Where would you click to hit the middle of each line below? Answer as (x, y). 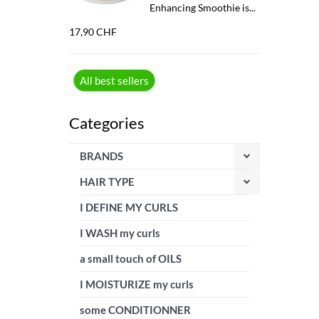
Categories (107, 123)
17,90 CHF (93, 32)
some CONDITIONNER (135, 310)
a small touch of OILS (131, 258)
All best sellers (114, 80)
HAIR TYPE (107, 182)
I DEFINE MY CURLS (129, 207)
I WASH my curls (120, 233)
